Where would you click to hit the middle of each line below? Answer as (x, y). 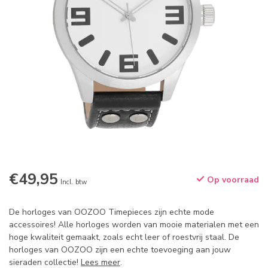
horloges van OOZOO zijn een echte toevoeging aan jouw (120, 250)
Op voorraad (232, 180)
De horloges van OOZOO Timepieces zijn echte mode (112, 212)
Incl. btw (74, 182)
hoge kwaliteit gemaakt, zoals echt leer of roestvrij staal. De (124, 237)
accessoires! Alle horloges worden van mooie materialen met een (134, 225)
